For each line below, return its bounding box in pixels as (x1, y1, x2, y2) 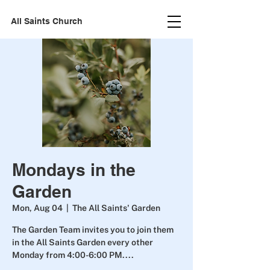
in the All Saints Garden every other (12, 237, 153, 247)
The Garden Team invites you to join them (12, 225, 174, 234)
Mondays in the (12, 160, 136, 180)
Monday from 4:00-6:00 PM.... (12, 250, 134, 260)
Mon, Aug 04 (12, 203, 63, 213)
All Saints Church (11, 16, 83, 26)
